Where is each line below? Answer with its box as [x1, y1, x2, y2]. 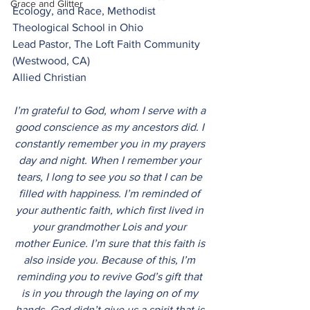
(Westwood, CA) [12, 55, 93, 66]
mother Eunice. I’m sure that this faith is [14, 237, 208, 249]
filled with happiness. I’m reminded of [19, 188, 203, 199]
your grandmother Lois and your [33, 221, 189, 232]
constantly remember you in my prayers [14, 138, 208, 149]
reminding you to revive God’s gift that [17, 271, 205, 282]
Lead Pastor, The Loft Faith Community [12, 38, 203, 50]
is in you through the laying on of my [21, 287, 201, 299]
